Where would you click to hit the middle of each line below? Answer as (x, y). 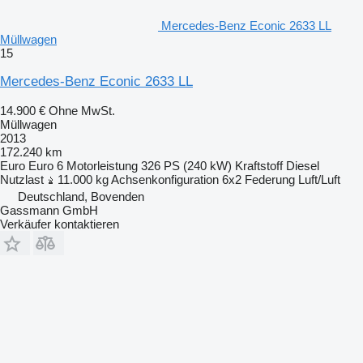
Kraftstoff (259, 165)
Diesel (303, 165)
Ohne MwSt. (82, 110)
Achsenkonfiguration (165, 179)
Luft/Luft (319, 179)
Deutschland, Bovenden (81, 196)
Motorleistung (102, 165)
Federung (270, 179)
